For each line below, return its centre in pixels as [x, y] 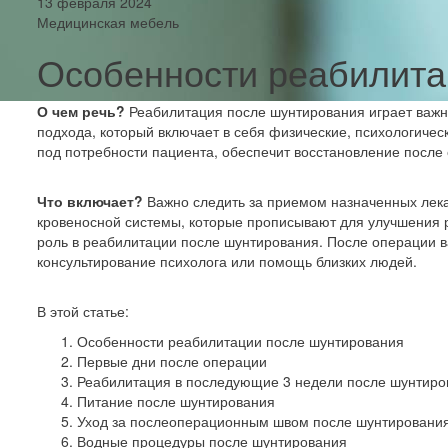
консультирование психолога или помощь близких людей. [227, 261]
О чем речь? [83, 111]
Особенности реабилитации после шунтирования [240, 341]
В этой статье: [83, 311]
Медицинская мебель [108, 22]
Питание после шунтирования [176, 401]
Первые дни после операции [172, 361]
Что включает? [92, 201]
